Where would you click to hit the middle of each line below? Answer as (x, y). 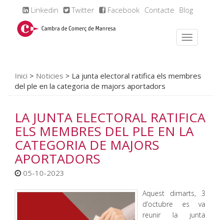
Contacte (159, 10)
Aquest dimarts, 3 (174, 193)
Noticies (50, 76)
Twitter (82, 10)
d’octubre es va (174, 204)
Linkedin (43, 10)
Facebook (122, 10)
